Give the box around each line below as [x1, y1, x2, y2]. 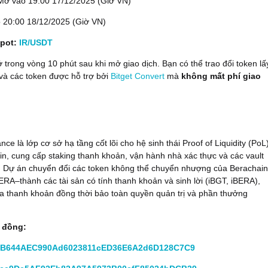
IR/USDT [19, 38, 53, 47]
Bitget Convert [111, 71, 165, 81]
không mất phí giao [181, 71, 261, 81]
